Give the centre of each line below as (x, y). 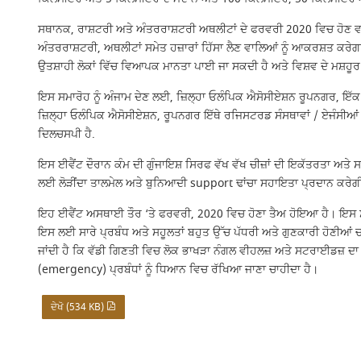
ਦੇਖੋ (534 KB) (78, 307)
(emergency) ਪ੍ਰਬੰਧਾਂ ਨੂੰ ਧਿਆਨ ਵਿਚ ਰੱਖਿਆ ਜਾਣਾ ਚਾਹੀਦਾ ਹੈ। (178, 270)
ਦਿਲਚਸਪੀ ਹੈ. (66, 134)
